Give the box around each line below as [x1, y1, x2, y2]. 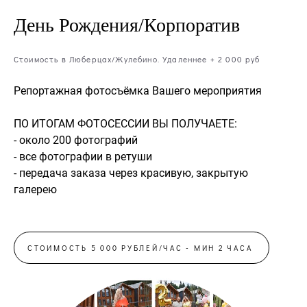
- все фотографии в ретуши [14, 148, 152, 164]
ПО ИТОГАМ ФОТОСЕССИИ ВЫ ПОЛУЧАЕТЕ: [14, 115, 237, 131]
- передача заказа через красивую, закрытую [14, 164, 248, 180]
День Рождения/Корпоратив [14, 14, 240, 36]
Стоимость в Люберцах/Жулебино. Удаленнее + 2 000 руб [14, 53, 260, 64]
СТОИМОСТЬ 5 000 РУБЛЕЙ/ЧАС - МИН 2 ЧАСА [27, 242, 256, 253]
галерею [14, 181, 57, 197]
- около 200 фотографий [14, 132, 140, 147]
